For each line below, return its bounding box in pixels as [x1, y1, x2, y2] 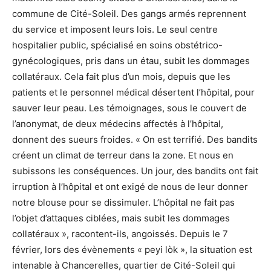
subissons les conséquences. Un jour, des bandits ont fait [12, 165, 258, 177]
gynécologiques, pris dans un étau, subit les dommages [12, 54, 250, 67]
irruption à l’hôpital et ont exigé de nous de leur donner [12, 180, 248, 192]
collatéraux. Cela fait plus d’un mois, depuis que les [12, 70, 230, 82]
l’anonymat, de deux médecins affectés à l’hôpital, [12, 117, 223, 129]
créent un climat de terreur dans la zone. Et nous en [12, 149, 233, 161]
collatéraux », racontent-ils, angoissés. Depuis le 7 [12, 227, 228, 240]
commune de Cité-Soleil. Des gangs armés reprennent [12, 7, 246, 19]
